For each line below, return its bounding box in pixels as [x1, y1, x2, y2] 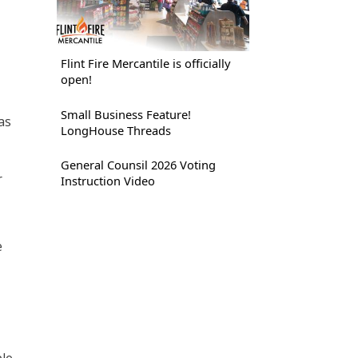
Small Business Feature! [60, 105, 191, 122]
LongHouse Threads [60, 121, 171, 138]
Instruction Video [60, 172, 155, 189]
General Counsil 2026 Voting [60, 156, 216, 173]
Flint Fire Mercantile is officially [60, 55, 230, 72]
